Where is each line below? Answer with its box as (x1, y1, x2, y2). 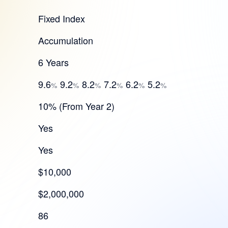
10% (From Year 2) (38, 99, 115, 112)
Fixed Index (38, 12, 85, 25)
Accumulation (38, 34, 94, 47)
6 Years (38, 55, 69, 69)
